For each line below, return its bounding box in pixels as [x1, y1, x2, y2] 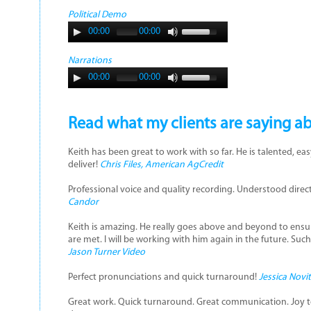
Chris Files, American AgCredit [99, 160, 224, 170]
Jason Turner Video [67, 247, 145, 258]
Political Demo [67, 10, 126, 20]
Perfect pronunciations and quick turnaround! [67, 272, 259, 283]
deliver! [67, 160, 100, 170]
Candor [67, 197, 99, 208]
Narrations [67, 56, 112, 66]
